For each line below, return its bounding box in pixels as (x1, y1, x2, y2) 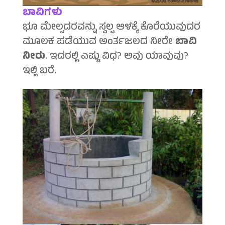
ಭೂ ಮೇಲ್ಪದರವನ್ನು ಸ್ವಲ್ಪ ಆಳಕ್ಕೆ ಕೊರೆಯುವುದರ (22, 20, 200, 37)
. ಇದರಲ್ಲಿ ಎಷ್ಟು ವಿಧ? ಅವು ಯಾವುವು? (45, 49, 188, 66)
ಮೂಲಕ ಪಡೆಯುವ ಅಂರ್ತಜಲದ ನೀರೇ (22, 34, 175, 51)
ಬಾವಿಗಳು (22, 5, 62, 22)
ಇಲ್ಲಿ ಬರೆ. (22, 63, 56, 80)
